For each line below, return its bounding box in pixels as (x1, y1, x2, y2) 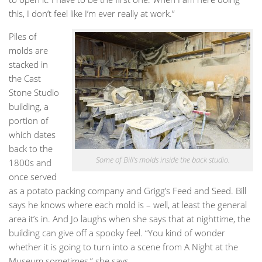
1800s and (9, 156, 51, 168)
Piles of (9, 30, 37, 42)
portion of (9, 114, 49, 126)
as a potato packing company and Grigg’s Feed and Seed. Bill (9, 184, 246, 196)
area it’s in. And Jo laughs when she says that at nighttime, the (9, 212, 250, 225)
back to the (9, 142, 53, 154)
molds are (9, 44, 48, 56)
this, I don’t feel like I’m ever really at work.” (9, 7, 175, 19)
